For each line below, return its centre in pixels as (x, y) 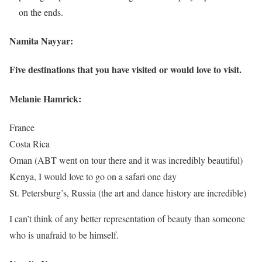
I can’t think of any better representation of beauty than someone (127, 218)
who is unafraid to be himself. (64, 235)
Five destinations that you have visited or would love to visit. (125, 70)
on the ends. (41, 12)
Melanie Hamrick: (45, 98)
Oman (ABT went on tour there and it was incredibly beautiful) (126, 160)
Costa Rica (30, 143)
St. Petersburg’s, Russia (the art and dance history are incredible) (128, 192)
